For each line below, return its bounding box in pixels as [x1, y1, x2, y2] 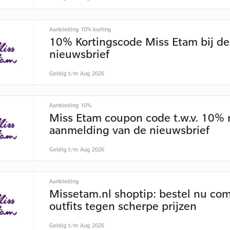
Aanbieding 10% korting [49, 26, 111, 33]
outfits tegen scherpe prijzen [49, 198, 197, 213]
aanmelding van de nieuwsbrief [49, 122, 209, 137]
